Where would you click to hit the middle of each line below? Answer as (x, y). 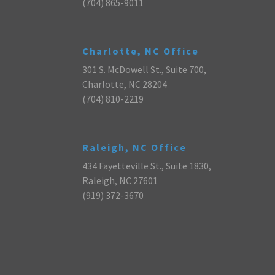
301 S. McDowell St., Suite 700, (145, 69)
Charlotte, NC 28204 (125, 84)
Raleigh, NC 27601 (120, 181)
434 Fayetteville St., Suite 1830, (147, 166)
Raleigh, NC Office (135, 148)
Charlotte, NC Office (141, 51)
